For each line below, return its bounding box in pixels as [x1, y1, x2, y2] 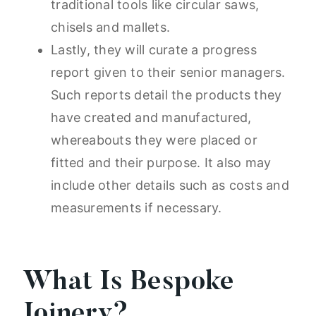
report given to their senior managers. [51, 65, 286, 80]
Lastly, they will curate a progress [51, 42, 257, 58]
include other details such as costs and [51, 178, 289, 193]
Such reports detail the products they [51, 87, 282, 103]
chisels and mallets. [51, 20, 170, 35]
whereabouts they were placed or [51, 133, 257, 148]
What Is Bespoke [23, 269, 234, 297]
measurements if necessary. [51, 200, 226, 216]
